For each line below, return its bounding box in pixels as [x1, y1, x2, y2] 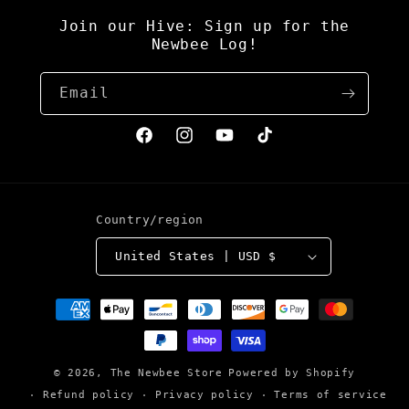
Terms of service [274, 388, 387, 401]
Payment [31, 291, 93, 309]
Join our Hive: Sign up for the [58, 16, 350, 35]
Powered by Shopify [228, 366, 356, 379]
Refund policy [43, 388, 135, 401]
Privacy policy [154, 388, 254, 401]
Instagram [173, 137, 245, 152]
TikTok [254, 137, 301, 152]
